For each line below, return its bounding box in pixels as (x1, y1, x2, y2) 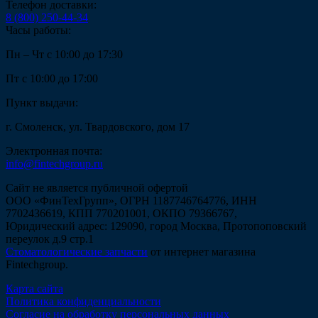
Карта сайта (6, 282, 63, 295)
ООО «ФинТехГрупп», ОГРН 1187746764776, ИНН (6, 194, 257, 207)
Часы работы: (6, 23, 71, 36)
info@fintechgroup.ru (6, 157, 103, 170)
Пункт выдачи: (6, 96, 78, 109)
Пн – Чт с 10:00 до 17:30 (6, 48, 123, 60)
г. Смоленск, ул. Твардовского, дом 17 (6, 120, 190, 133)
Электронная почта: (6, 144, 102, 157)
